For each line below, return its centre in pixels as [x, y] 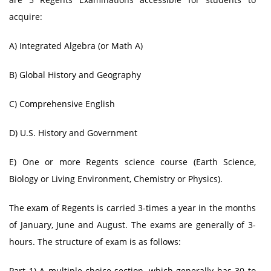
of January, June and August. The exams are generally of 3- [132, 225]
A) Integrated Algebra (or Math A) [76, 46]
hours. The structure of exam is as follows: [95, 242]
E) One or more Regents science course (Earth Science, [132, 162]
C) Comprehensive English [62, 104]
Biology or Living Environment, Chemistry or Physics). [116, 179]
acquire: [26, 17]
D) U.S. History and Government [73, 133]
